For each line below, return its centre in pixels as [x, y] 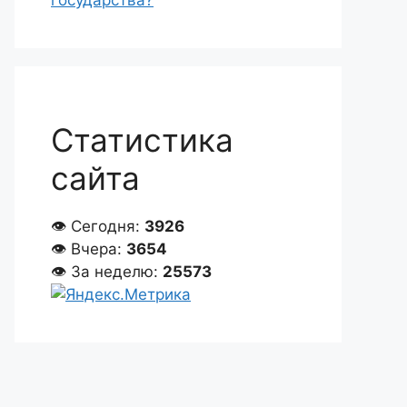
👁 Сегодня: [98, 226]
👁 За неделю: [107, 272]
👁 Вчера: [89, 249]
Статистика [142, 140]
